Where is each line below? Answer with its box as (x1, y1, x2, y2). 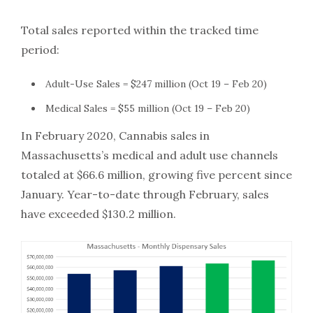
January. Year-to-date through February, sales (21, 187, 269, 202)
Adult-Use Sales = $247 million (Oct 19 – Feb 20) (45, 78, 267, 91)
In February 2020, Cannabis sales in (21, 129, 210, 143)
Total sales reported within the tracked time (21, 23, 259, 38)
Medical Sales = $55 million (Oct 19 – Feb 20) (45, 102, 250, 115)
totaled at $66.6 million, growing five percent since (21, 168, 292, 182)
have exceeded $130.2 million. (21, 207, 176, 221)
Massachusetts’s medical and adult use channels (21, 148, 278, 163)
